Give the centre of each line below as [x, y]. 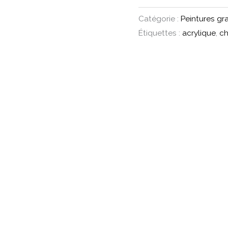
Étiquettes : [160, 33]
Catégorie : [160, 19]
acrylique [199, 33]
